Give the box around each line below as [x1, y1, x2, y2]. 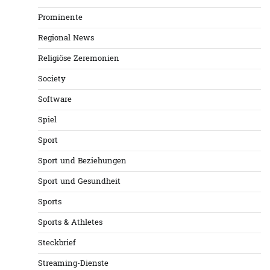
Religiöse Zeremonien [38, 53, 119, 65]
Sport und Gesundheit [38, 176, 121, 188]
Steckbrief [38, 237, 76, 250]
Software [38, 94, 72, 106]
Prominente [38, 12, 83, 24]
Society [38, 74, 66, 86]
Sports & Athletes [38, 217, 102, 229]
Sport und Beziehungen [38, 155, 127, 168]
